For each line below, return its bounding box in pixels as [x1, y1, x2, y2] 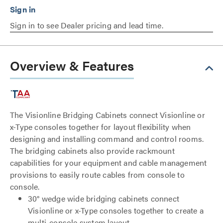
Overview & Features [10, 56, 134, 75]
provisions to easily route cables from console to [10, 169, 185, 180]
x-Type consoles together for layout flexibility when [10, 121, 191, 132]
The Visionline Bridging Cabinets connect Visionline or [10, 109, 205, 120]
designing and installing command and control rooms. [10, 133, 204, 144]
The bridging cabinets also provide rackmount [10, 145, 175, 156]
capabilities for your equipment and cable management [10, 157, 207, 168]
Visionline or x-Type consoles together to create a [28, 205, 204, 216]
